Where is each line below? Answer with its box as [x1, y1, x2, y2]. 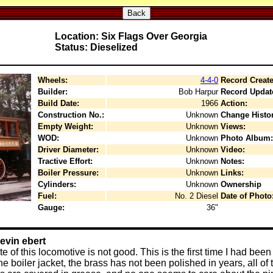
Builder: [38, 87, 68, 96]
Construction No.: [38, 110, 104, 119]
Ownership [221, 180, 261, 189]
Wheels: [38, 76, 68, 85]
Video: [221, 145, 245, 154]
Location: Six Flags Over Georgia [54, 31, 207, 41]
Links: [221, 168, 244, 177]
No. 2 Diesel [175, 191, 218, 200]
